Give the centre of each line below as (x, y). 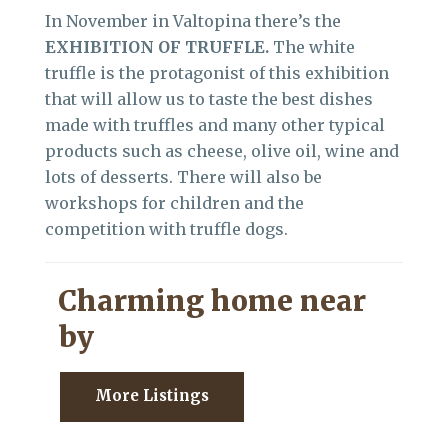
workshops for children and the (174, 202)
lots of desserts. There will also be (183, 176)
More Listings (152, 395)
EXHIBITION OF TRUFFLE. (157, 46)
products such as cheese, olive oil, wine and (222, 150)
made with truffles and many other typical (215, 124)
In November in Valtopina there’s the (193, 20)
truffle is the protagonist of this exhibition (217, 72)
